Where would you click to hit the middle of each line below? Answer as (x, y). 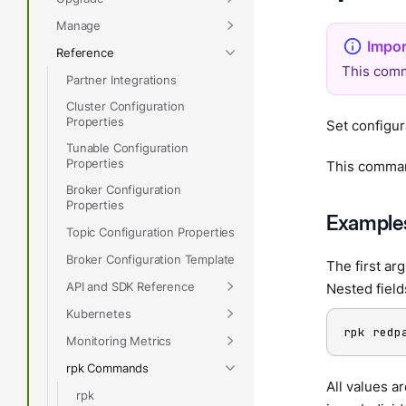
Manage (79, 25)
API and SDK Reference (130, 286)
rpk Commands (108, 367)
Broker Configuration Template (151, 259)
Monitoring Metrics (119, 340)
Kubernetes (99, 313)
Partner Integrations (121, 79)
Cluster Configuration (126, 106)
